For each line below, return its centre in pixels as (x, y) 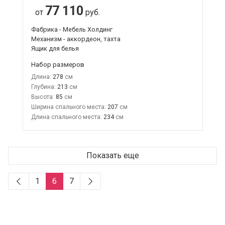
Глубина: (43, 87)
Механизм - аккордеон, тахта (76, 39)
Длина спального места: (66, 117)
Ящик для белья (55, 48)
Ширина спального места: (68, 107)
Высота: (42, 97)
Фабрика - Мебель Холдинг (72, 29)
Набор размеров (58, 64)
